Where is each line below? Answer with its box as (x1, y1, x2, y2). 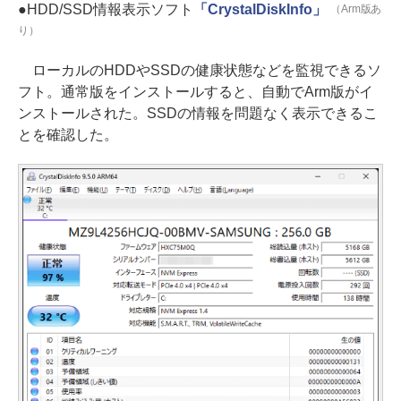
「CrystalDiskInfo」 (192, 2, 327, 18)
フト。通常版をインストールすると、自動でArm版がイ (18, 84, 373, 100)
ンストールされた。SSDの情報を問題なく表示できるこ (18, 106, 378, 122)
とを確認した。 (18, 127, 118, 143)
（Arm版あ (329, 3, 382, 16)
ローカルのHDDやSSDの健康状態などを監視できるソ (18, 63, 381, 79)
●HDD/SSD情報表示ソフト (18, 2, 193, 18)
